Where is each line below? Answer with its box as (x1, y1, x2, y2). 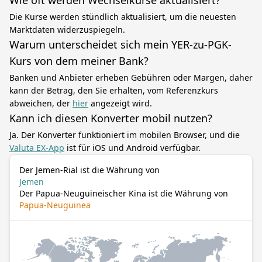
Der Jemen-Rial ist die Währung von (19, 164, 160, 175)
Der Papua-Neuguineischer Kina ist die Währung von (19, 188, 228, 199)
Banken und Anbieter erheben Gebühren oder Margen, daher (9, 72, 253, 83)
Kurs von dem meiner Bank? (9, 54, 149, 68)
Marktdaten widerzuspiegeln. (9, 24, 125, 35)
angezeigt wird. (88, 98, 152, 109)
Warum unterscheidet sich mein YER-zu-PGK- (9, 37, 232, 51)
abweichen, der (9, 98, 73, 109)
